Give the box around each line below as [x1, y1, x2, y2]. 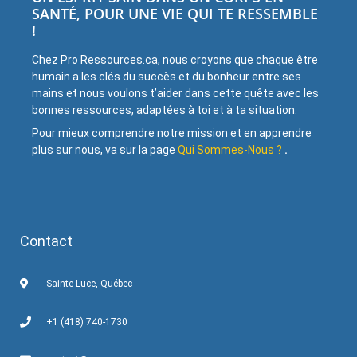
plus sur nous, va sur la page [32, 143, 175, 156]
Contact [20, 232, 73, 249]
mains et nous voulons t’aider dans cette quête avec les [32, 86, 319, 100]
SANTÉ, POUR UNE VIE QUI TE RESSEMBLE [32, 3, 318, 23]
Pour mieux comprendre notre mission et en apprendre [32, 126, 312, 139]
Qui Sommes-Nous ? [178, 143, 282, 156]
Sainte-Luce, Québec [45, 277, 132, 289]
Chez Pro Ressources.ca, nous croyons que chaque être [32, 53, 318, 66]
